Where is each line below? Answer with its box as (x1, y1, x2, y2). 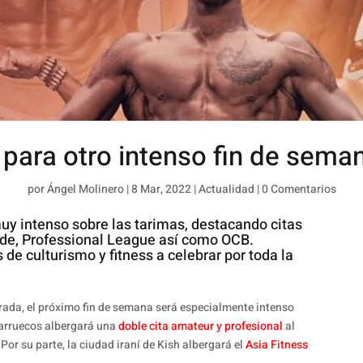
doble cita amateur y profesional (116, 318, 283, 335)
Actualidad (198, 180, 254, 198)
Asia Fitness (246, 336, 308, 354)
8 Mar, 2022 (130, 180, 191, 198)
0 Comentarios (261, 180, 336, 198)
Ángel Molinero (46, 180, 124, 198)
